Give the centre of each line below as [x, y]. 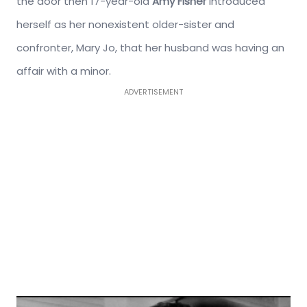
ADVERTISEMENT [153, 91]
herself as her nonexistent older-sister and [125, 24]
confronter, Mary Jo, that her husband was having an [150, 47]
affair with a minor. [65, 71]
